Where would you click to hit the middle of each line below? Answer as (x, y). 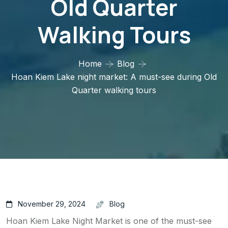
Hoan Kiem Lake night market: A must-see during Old (114, 77)
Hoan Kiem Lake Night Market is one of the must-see (109, 221)
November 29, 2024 (52, 204)
